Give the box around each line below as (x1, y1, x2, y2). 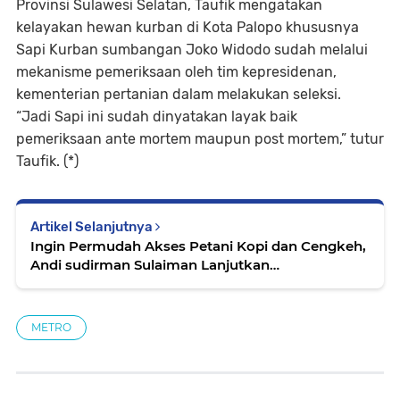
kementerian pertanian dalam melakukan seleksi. (16, 85, 341, 103)
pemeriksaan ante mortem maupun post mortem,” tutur (16, 129, 384, 147)
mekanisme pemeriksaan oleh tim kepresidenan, (16, 62, 337, 80)
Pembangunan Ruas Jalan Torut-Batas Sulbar (30, 274, 338, 292)
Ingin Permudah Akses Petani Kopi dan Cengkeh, (30, 237, 366, 254)
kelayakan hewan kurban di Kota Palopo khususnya (16, 18, 359, 36)
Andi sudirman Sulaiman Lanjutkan (30, 255, 270, 273)
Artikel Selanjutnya (30, 218, 155, 235)
